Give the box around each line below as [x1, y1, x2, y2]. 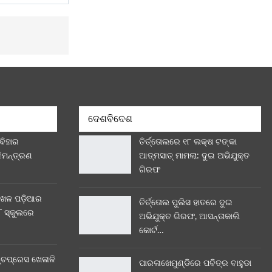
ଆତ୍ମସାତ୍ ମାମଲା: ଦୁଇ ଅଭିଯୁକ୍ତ [139, 151, 250, 160]
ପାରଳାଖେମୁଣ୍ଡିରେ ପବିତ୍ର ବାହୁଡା [139, 259, 251, 268]
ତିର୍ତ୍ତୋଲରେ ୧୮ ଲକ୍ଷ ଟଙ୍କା [139, 137, 237, 146]
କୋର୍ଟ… [139, 226, 164, 235]
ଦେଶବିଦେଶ [88, 114, 132, 124]
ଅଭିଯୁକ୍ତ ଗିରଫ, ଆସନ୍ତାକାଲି [139, 212, 240, 221]
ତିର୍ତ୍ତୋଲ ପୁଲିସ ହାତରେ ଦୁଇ [139, 198, 233, 207]
